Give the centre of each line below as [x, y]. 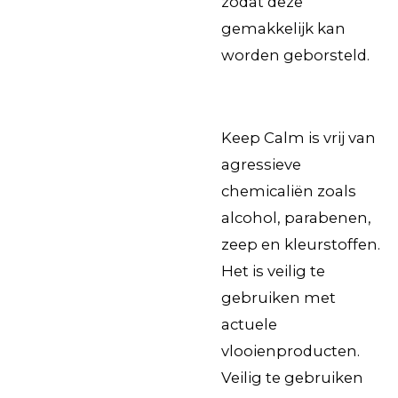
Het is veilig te [273, 271]
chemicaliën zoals [289, 191]
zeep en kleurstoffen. [301, 245]
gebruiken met [279, 298]
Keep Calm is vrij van [298, 138]
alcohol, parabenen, [296, 218]
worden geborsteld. [295, 55]
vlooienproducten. [291, 351]
